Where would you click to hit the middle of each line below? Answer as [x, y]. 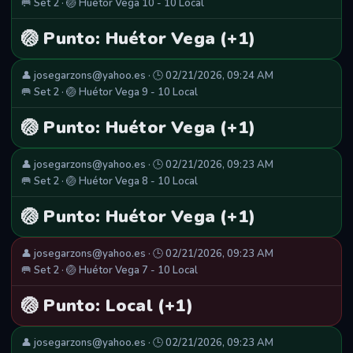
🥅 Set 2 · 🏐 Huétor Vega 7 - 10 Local [110, 271]
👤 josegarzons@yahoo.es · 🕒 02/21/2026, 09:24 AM [147, 76]
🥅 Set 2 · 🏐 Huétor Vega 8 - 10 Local [110, 182]
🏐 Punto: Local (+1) [107, 306]
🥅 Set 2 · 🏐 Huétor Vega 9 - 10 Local [110, 93]
